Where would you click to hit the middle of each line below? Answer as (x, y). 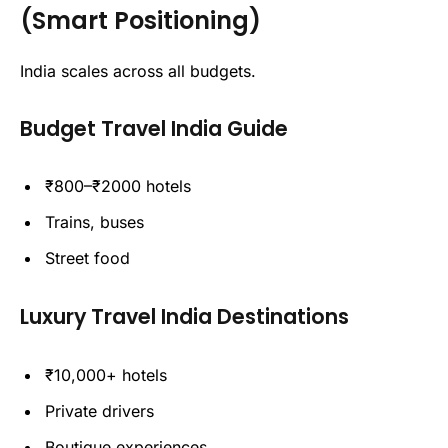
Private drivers (99, 411)
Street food (87, 258)
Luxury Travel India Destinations (184, 317)
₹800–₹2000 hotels (118, 186)
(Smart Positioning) (140, 20)
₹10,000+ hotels (106, 374)
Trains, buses (94, 222)
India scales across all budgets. (138, 70)
